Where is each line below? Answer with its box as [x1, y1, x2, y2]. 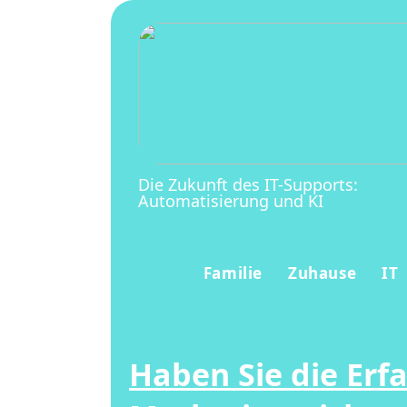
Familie [203, 263, 263, 283]
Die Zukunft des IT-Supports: [138, 173, 358, 195]
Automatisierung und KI [138, 189, 323, 212]
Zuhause [288, 263, 357, 283]
